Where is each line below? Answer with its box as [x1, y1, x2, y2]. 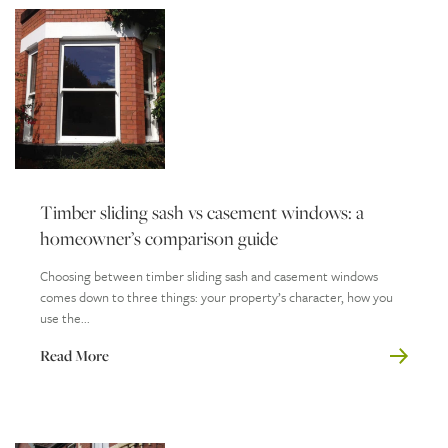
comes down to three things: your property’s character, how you [40, 286, 393, 307]
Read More [40, 344, 109, 366]
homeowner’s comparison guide [40, 224, 278, 251]
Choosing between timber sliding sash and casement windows [40, 265, 378, 286]
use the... [40, 307, 90, 328]
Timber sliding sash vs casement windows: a [40, 198, 364, 225]
